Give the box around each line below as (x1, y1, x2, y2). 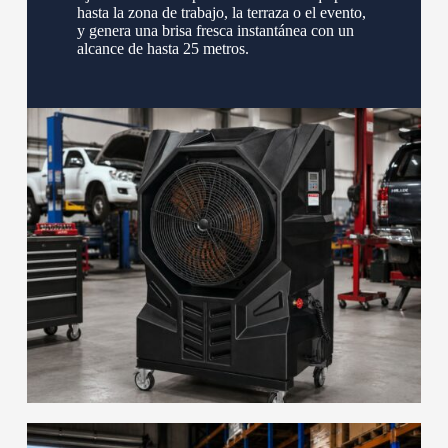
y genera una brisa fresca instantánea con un (76, 21, 354, 39)
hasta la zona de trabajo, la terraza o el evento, (76, 3, 366, 21)
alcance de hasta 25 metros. (76, 39, 249, 57)
